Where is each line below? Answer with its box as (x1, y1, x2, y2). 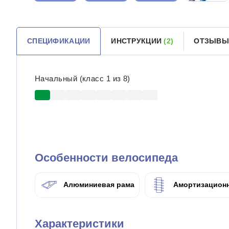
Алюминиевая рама (61, 180, 134, 189)
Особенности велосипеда (35, 151, 178, 164)
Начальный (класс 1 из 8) (35, 74, 130, 83)
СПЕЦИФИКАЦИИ (27, 37, 90, 45)
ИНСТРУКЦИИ (111, 37, 164, 45)
